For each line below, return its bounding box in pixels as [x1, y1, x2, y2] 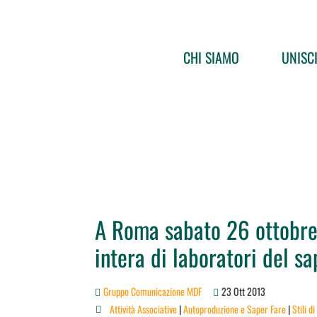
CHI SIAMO [183, 47, 239, 68]
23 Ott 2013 [221, 284, 266, 299]
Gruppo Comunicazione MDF [103, 284, 202, 299]
